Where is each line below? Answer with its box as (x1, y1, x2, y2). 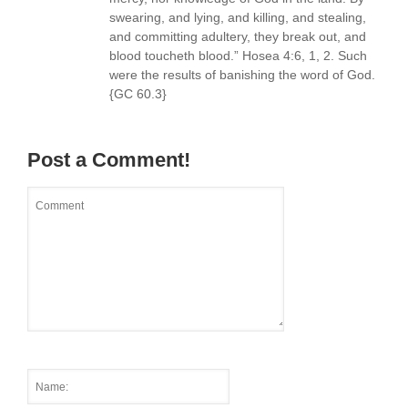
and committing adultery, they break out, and (109, 29, 366, 45)
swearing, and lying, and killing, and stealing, (109, 10, 366, 25)
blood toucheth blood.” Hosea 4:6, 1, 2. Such (109, 48, 367, 64)
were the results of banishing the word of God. (109, 67, 375, 83)
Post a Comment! (27, 148, 190, 172)
